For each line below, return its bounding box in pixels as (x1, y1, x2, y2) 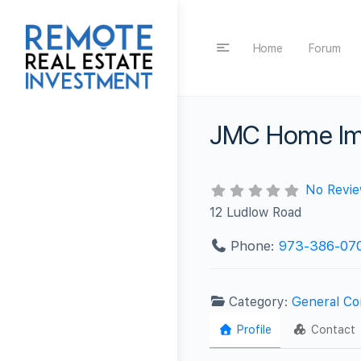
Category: (229, 293, 293, 309)
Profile (236, 322, 272, 336)
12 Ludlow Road (210, 204, 302, 220)
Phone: (230, 237, 279, 254)
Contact (311, 322, 355, 336)
